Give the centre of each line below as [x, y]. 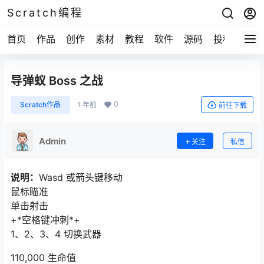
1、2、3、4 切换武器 [56, 234]
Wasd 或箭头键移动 [81, 177]
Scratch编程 [45, 13]
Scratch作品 [40, 105]
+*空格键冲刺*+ [45, 220]
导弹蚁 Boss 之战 [57, 81]
